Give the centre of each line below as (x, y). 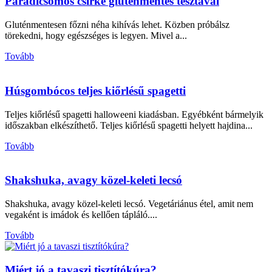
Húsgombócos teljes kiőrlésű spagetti (95, 90)
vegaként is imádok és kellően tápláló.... (81, 214)
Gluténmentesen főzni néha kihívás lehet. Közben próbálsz (117, 25)
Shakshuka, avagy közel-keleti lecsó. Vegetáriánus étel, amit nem (129, 203)
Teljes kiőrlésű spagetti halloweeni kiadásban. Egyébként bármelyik (134, 114)
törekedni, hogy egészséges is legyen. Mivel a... (96, 36)
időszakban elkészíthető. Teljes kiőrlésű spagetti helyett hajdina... (129, 125)
